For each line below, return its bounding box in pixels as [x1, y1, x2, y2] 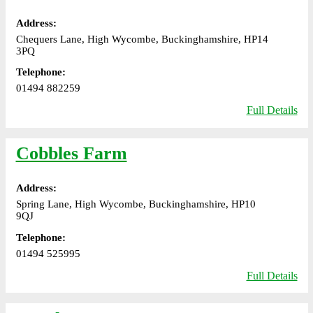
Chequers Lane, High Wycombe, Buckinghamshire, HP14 [15, 33, 268, 45]
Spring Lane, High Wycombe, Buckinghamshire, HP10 [15, 198, 256, 210]
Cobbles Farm [15, 143, 127, 164]
